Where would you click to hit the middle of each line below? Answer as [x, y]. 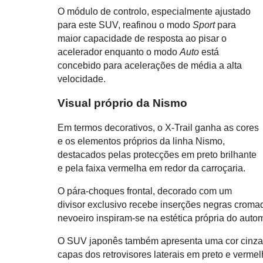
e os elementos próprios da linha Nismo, [141, 141]
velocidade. [82, 79]
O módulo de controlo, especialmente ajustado [154, 11]
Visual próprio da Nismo [123, 103]
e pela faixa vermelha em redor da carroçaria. [152, 168]
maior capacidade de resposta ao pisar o [142, 38]
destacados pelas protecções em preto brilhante [157, 155]
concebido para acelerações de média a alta [150, 65]
